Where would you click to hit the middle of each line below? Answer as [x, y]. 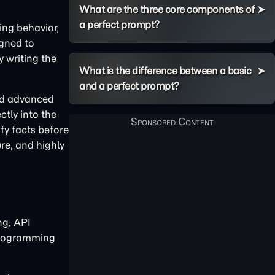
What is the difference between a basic [165, 71]
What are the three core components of [167, 9]
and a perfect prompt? [129, 86]
